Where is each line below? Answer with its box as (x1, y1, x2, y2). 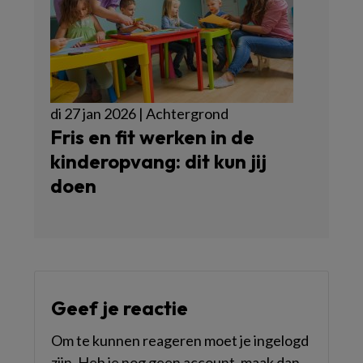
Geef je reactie (51, 296, 188, 320)
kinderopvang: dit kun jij (50, 149, 267, 173)
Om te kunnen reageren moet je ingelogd (51, 331, 309, 349)
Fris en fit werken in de (50, 125, 254, 149)
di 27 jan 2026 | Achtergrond (50, 105, 228, 122)
